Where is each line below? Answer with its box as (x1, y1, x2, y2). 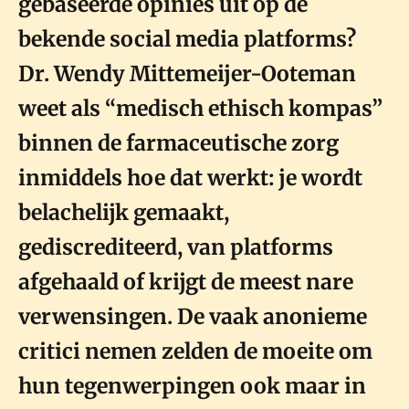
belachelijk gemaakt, (18, 198, 229, 225)
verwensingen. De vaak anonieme (18, 302, 367, 330)
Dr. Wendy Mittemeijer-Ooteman (18, 59, 356, 87)
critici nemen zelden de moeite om (18, 337, 372, 364)
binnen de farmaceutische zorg (18, 129, 339, 156)
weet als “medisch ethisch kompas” (18, 94, 383, 121)
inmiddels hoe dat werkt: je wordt (18, 163, 362, 191)
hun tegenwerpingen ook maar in (18, 372, 366, 399)
